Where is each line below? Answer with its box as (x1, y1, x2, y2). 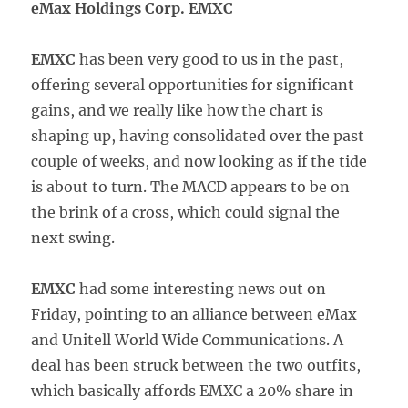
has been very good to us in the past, (76, 50, 344, 68)
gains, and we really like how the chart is (31, 101, 324, 119)
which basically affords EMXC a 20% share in (31, 382, 354, 400)
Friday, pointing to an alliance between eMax (31, 305, 358, 323)
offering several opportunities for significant (31, 76, 355, 94)
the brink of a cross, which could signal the (31, 203, 341, 221)
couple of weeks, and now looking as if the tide (31, 152, 368, 170)
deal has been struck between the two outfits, (31, 356, 362, 374)
